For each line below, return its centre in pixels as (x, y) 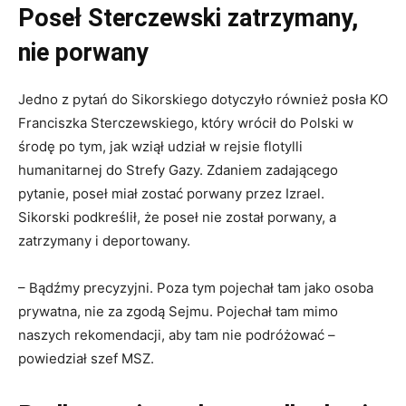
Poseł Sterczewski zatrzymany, (188, 19)
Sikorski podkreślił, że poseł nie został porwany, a (177, 217)
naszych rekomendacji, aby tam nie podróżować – (177, 335)
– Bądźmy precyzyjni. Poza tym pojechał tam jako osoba (196, 288)
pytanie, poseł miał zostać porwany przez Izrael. (171, 194)
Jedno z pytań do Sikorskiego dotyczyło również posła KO (203, 100)
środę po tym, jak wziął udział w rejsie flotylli (160, 147)
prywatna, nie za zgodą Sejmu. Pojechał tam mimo (178, 312)
